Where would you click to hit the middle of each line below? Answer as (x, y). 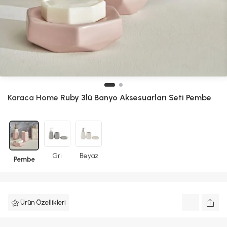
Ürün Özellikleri (43, 202)
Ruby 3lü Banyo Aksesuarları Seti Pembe (135, 98)
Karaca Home (33, 98)
